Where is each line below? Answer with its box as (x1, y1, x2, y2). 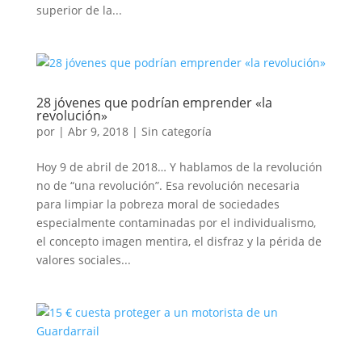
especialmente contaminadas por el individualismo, (36, 215, 316, 230)
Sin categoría (141, 124, 212, 139)
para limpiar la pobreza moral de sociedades (36, 196, 280, 212)
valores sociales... (36, 252, 131, 267)
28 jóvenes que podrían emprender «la (36, 94, 272, 112)
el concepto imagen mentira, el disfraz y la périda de (36, 234, 322, 249)
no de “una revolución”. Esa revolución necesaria (36, 178, 300, 193)
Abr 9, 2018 (67, 124, 128, 139)
